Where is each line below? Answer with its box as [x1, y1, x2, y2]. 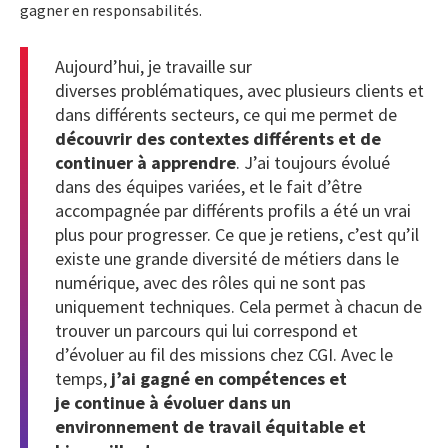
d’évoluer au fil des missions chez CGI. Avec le [55, 342, 393, 366]
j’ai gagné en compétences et [107, 366, 347, 390]
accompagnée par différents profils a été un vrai [55, 198, 411, 222]
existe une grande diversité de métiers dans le [55, 246, 399, 270]
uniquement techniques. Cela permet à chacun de [55, 294, 422, 318]
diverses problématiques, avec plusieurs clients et [55, 78, 424, 102]
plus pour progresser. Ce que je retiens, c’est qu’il [55, 222, 419, 246]
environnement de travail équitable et [55, 414, 366, 438]
